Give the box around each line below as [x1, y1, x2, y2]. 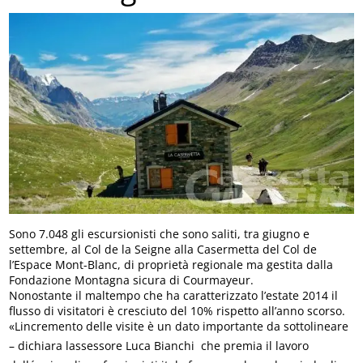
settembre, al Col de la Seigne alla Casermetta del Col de [9, 241, 318, 257]
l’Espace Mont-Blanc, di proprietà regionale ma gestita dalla [9, 256, 334, 272]
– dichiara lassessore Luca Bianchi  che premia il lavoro [9, 337, 310, 353]
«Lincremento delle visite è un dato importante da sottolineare [9, 318, 349, 334]
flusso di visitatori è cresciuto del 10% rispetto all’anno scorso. [9, 302, 346, 318]
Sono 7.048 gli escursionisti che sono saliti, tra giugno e [9, 225, 310, 241]
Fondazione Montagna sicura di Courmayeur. [9, 271, 254, 288]
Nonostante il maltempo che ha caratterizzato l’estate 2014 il [9, 287, 339, 303]
